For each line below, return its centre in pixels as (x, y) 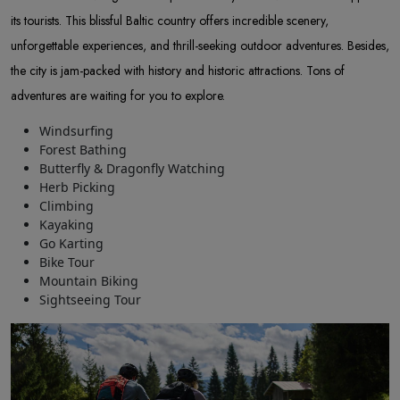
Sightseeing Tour (90, 300)
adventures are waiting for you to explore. (118, 96)
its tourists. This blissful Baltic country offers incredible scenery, (170, 21)
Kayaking (67, 225)
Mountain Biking (89, 281)
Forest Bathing (83, 150)
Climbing (67, 206)
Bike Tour (67, 262)
